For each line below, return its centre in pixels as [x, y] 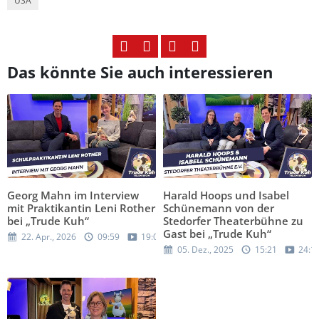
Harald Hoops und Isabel [226, 195]
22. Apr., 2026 [49, 236]
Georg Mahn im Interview [73, 195]
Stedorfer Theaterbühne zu [233, 220]
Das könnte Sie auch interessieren [140, 72]
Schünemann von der [219, 208]
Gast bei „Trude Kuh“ [217, 233]
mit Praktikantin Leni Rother [81, 208]
